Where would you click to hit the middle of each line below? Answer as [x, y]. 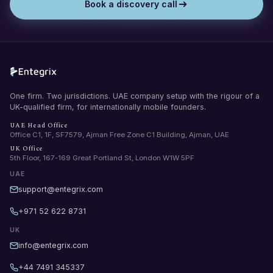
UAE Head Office [39, 125]
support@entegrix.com [61, 189]
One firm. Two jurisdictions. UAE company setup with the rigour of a [135, 96]
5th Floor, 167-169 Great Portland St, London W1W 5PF [102, 158]
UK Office [27, 148]
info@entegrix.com [53, 245]
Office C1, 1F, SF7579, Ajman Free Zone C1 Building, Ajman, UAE [119, 134]
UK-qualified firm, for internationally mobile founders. [108, 107]
